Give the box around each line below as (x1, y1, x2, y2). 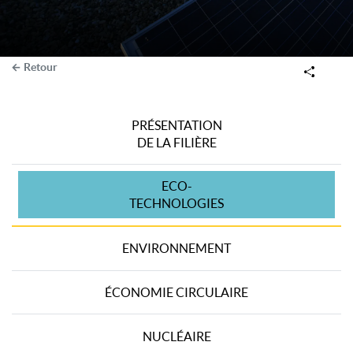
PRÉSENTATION (131, 117, 222, 132)
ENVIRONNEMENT (122, 241, 231, 256)
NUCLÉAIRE (142, 329, 211, 344)
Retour (23, 61, 58, 74)
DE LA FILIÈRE (136, 135, 217, 150)
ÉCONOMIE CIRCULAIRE (105, 284, 248, 299)
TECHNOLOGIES (129, 196, 224, 211)
